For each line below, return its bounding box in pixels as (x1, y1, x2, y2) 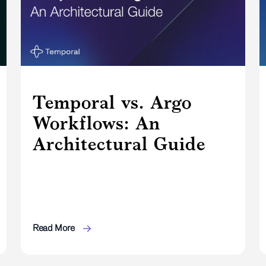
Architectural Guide (32, 132, 205, 154)
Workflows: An (32, 112, 160, 134)
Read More (32, 222, 77, 233)
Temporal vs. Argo (32, 91, 192, 113)
